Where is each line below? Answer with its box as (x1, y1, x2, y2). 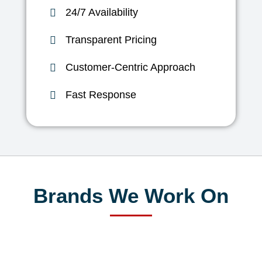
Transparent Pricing (65, 34, 157, 46)
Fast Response (65, 89, 137, 101)
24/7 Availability (65, 6, 139, 19)
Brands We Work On (33, 184, 229, 208)
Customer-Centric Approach (65, 61, 196, 74)
